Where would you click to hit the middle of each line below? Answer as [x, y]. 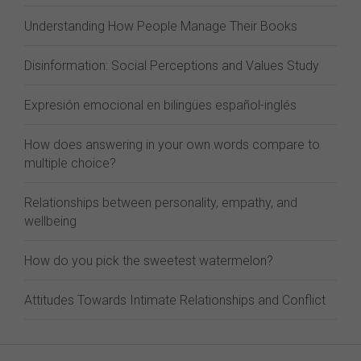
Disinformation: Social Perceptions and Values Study [172, 66]
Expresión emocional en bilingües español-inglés [160, 105]
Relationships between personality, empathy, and [161, 203]
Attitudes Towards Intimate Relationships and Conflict [175, 300]
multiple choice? [70, 163]
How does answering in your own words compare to [172, 145]
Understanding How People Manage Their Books [161, 26]
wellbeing [50, 221]
